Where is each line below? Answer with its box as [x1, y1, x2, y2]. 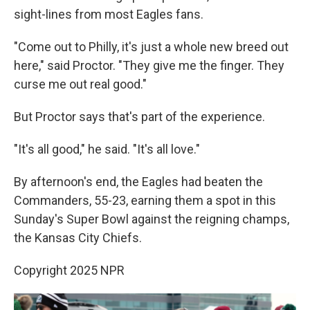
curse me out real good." [14, 77, 147, 91]
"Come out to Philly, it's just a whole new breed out [14, 39, 289, 54]
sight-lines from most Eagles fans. [14, 7, 203, 21]
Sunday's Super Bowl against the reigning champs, [14, 212, 289, 226]
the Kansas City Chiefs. [14, 230, 142, 245]
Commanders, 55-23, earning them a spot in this [14, 193, 276, 208]
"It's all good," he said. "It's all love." [14, 142, 200, 156]
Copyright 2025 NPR [14, 263, 125, 277]
